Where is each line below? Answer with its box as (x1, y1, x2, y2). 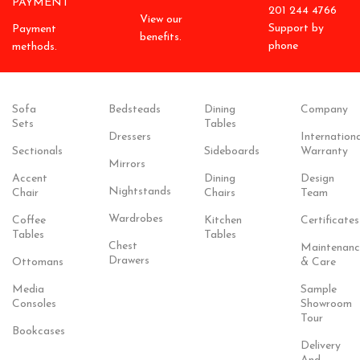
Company (300, 103, 348, 116)
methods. (12, 40, 57, 53)
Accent (12, 172, 47, 185)
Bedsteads (108, 103, 161, 116)
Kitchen (204, 214, 242, 227)
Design (300, 172, 334, 185)
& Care (300, 256, 336, 268)
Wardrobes (108, 212, 163, 225)
